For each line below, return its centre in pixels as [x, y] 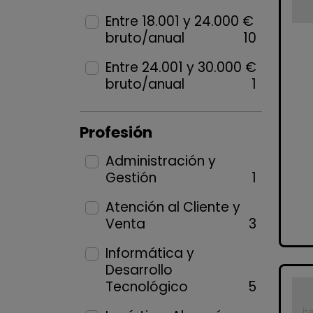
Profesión [116, 132]
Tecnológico [146, 287]
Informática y [150, 253]
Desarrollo [139, 270]
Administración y [160, 161]
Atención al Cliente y [173, 207]
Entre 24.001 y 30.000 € [181, 67]
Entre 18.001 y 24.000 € [179, 21]
